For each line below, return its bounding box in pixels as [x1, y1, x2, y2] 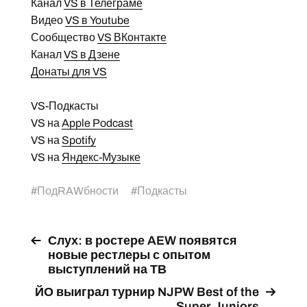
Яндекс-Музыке [61, 151, 140, 164]
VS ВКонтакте [97, 32, 167, 44]
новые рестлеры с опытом [47, 248, 210, 262]
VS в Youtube [64, 14, 130, 27]
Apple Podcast [61, 117, 133, 130]
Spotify [61, 134, 96, 147]
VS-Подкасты [30, 100, 99, 112]
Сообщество [30, 32, 97, 44]
